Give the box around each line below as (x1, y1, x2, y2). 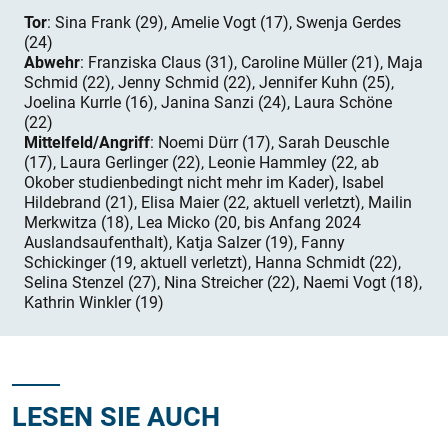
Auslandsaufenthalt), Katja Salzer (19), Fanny (24, 231, 345, 253)
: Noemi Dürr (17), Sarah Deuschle (150, 131, 389, 153)
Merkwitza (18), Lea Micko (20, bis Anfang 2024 (24, 211, 361, 233)
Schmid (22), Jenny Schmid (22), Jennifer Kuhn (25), (24, 71, 394, 93)
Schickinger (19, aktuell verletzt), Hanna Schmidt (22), (24, 251, 401, 273)
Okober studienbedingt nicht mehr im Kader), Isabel (24, 171, 384, 193)
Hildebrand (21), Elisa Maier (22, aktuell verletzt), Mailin (24, 191, 412, 213)
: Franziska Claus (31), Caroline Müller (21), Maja (80, 51, 423, 73)
